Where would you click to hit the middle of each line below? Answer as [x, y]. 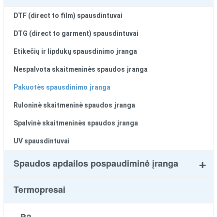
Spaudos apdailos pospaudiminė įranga [96, 163]
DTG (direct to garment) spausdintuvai [76, 33]
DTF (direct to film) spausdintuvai [68, 15]
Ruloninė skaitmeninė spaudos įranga [75, 105]
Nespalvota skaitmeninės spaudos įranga [81, 69]
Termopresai [40, 190]
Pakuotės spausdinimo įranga [62, 87]
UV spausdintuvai [42, 141]
